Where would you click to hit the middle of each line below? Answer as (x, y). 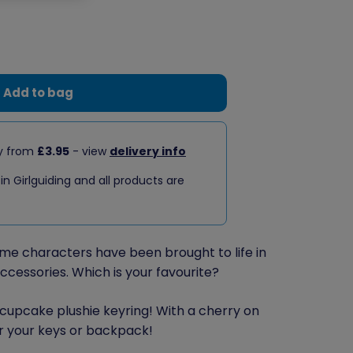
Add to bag (39, 92)
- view (89, 151)
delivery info (147, 151)
